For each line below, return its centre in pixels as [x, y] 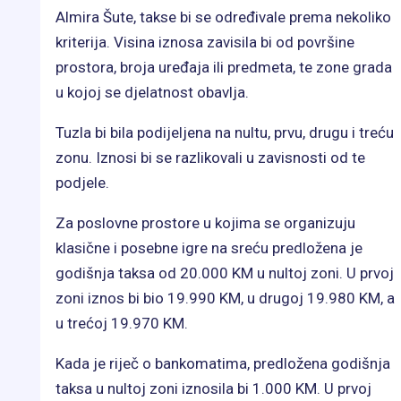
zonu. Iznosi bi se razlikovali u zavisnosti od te [210, 157]
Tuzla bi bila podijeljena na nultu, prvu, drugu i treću [225, 132]
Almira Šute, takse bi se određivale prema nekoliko [223, 17]
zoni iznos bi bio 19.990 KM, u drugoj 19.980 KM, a [225, 298]
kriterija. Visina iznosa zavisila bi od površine [205, 42]
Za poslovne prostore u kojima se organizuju [205, 222]
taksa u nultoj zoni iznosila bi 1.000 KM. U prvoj [213, 388]
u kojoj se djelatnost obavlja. [152, 92]
